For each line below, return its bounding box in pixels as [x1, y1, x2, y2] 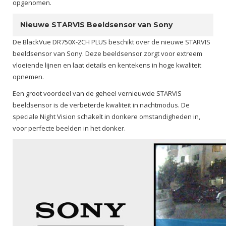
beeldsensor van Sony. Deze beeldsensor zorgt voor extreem [13, 49, 202, 58]
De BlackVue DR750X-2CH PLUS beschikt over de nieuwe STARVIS [13, 37, 210, 46]
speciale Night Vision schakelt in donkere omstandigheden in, [13, 112, 200, 121]
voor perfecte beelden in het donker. [13, 124, 126, 133]
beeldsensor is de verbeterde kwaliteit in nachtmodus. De [13, 100, 190, 109]
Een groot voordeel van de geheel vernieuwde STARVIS [13, 89, 182, 98]
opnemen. [13, 72, 45, 81]
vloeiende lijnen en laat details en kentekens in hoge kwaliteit [13, 61, 201, 70]
